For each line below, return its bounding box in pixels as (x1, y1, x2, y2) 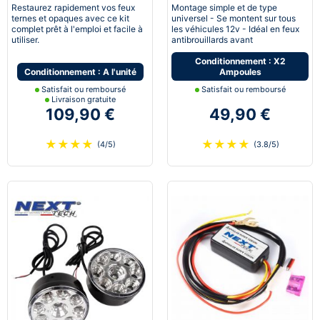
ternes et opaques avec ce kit (11, 12, 129, 24)
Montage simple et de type (171, 1, 277, 13)
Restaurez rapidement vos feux (11, 1, 135, 13)
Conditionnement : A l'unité (24, 66, 136, 77)
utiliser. (11, 34, 39, 45)
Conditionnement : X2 (194, 55, 286, 66)
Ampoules (219, 66, 261, 77)
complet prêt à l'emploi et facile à (11, 23, 143, 34)
